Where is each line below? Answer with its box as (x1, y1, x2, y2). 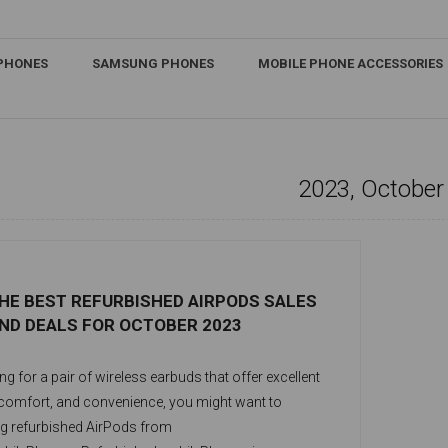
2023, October (297, 175, 444, 203)
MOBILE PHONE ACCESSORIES (258, 56, 443, 71)
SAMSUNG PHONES (92, 56, 214, 71)
